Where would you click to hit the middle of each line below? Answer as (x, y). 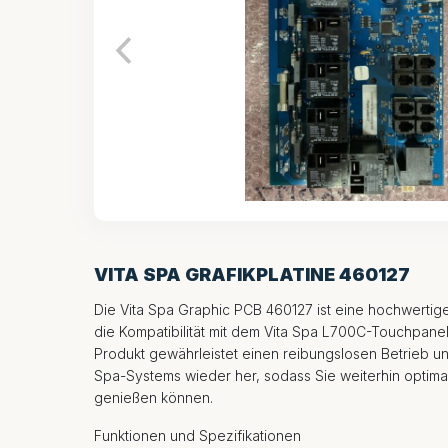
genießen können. (153, 397)
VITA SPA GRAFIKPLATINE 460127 (252, 274)
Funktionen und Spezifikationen (197, 435)
